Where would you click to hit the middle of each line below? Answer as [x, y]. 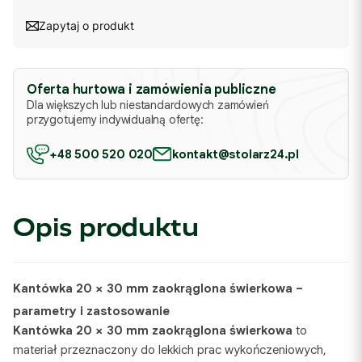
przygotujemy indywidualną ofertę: [115, 120]
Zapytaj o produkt [86, 25]
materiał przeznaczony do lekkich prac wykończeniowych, [170, 350]
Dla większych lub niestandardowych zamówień [148, 105]
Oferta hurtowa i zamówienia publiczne [152, 90]
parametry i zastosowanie [91, 311]
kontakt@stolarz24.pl [236, 154]
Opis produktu [106, 227]
